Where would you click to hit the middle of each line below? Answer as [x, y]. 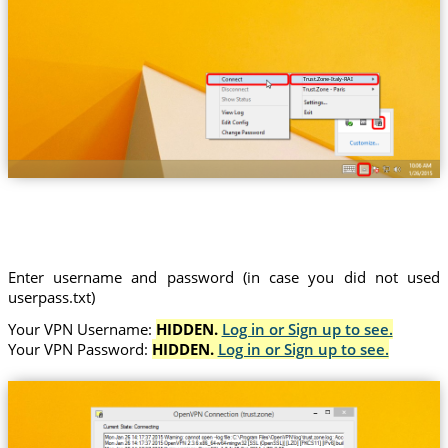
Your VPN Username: [81, 328]
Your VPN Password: [79, 348]
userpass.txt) [51, 297]
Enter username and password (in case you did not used [224, 277]
